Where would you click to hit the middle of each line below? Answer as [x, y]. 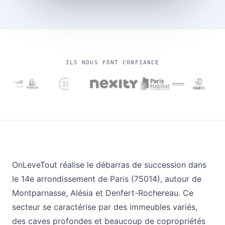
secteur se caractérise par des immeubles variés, [105, 207]
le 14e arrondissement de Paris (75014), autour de [107, 179]
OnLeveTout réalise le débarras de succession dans [109, 165]
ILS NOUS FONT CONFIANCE [113, 63]
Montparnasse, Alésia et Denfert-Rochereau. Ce [103, 193]
